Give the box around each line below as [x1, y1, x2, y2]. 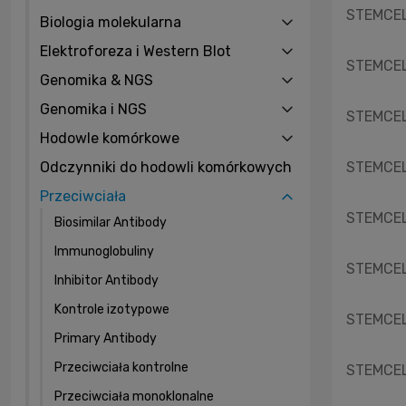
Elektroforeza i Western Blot [40, 42, 231, 60]
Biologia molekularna [40, 13, 181, 31]
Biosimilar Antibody [54, 214, 167, 230]
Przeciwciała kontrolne [54, 359, 188, 375]
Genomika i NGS [40, 100, 147, 118]
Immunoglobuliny [54, 243, 154, 259]
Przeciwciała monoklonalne [54, 388, 214, 404]
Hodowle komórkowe [40, 129, 179, 147]
